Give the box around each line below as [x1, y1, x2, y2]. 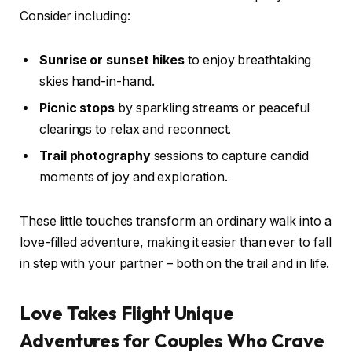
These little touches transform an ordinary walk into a [20, 213, 332, 229]
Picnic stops [39, 101, 115, 116]
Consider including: [20, 9, 130, 24]
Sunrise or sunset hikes [39, 53, 185, 68]
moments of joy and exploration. [39, 170, 228, 185]
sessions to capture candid [150, 148, 309, 164]
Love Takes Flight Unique [20, 301, 235, 325]
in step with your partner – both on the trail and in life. [20, 255, 330, 271]
